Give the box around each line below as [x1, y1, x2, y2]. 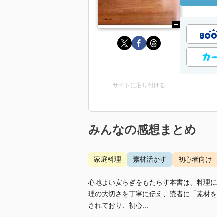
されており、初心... [88, 201, 148, 209]
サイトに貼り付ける [113, 82, 165, 89]
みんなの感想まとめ [88, 123, 196, 136]
